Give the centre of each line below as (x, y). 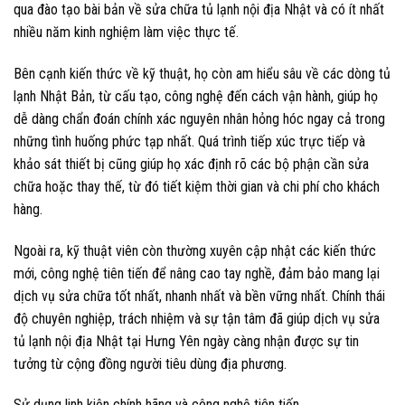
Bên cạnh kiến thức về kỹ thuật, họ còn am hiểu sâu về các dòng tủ (202, 73)
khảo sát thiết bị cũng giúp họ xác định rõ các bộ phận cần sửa (191, 164)
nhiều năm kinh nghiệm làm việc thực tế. (126, 33)
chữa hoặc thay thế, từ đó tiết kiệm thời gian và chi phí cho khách (197, 186)
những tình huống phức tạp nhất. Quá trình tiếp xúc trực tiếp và (189, 141)
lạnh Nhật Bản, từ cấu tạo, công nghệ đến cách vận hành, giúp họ (196, 96)
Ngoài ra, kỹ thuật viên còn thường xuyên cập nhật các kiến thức (195, 250)
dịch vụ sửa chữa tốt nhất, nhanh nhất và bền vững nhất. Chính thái (199, 296)
